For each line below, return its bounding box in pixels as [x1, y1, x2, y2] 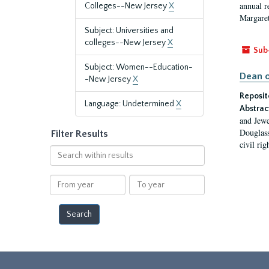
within [49, 158, 74, 168]
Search [49, 146, 76, 156]
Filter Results [51, 128, 108, 139]
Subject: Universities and [85, 26, 174, 35]
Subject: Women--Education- [85, 62, 193, 72]
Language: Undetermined [85, 99, 176, 109]
